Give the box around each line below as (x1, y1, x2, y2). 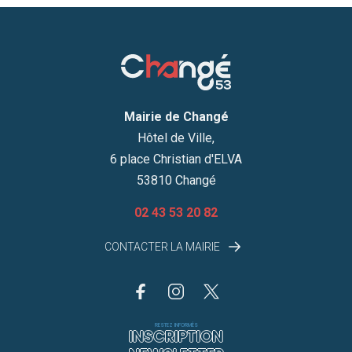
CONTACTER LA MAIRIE (104, 240, 222, 253)
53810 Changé (136, 172, 216, 188)
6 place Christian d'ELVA (110, 151, 242, 167)
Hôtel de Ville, (137, 130, 214, 145)
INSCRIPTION (129, 325, 223, 347)
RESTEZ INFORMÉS (154, 321, 198, 328)
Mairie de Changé (123, 108, 229, 124)
